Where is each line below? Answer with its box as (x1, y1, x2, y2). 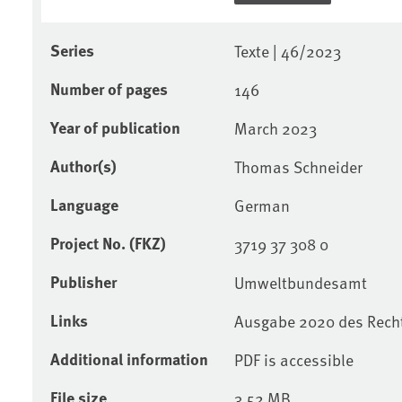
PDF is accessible (233, 347, 354, 371)
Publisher (50, 269, 117, 293)
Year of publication (50, 115, 180, 139)
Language (50, 192, 118, 216)
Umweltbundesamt (233, 270, 367, 293)
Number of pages (50, 76, 168, 100)
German (233, 193, 290, 216)
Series (50, 38, 94, 62)
